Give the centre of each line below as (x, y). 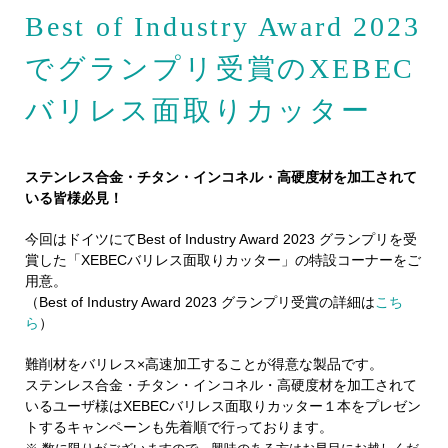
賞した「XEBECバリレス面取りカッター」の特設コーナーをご (223, 260)
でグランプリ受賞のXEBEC (220, 68)
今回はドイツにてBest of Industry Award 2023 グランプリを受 (221, 239)
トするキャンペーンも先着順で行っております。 (179, 427)
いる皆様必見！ (74, 198)
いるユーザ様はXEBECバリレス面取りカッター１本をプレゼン (223, 406)
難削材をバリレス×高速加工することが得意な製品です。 (204, 364)
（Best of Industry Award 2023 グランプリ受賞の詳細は (200, 302)
